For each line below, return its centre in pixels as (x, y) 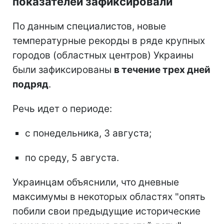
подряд (30, 84)
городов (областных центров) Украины (103, 55)
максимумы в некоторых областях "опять (109, 196)
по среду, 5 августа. (72, 157)
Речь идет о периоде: (62, 108)
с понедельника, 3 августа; (88, 133)
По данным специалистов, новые (89, 26)
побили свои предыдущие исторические (106, 211)
